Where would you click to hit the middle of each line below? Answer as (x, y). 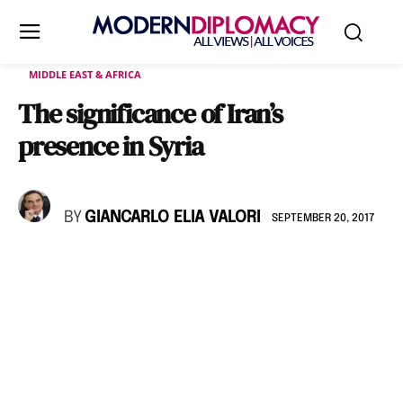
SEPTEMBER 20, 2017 (323, 218)
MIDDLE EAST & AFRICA (85, 74)
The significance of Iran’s (150, 114)
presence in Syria (111, 146)
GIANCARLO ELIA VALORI (172, 218)
